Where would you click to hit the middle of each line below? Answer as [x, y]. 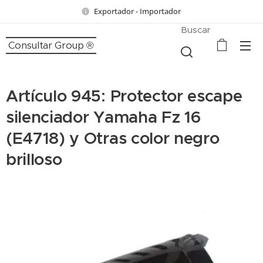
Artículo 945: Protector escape [124, 96]
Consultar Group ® [51, 45]
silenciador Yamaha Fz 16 [103, 117]
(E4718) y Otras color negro [113, 138]
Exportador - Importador [138, 11]
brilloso [34, 159]
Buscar [196, 29]
